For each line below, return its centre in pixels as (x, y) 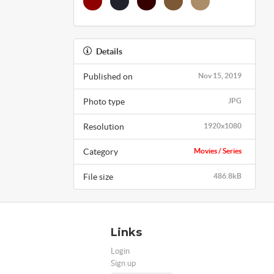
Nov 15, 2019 (220, 75)
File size (98, 176)
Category (100, 151)
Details (109, 51)
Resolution (103, 126)
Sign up (123, 263)
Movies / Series (218, 150)
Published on (108, 76)
